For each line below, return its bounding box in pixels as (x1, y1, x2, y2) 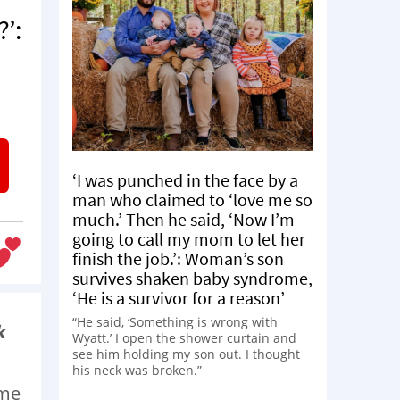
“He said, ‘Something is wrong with (72, 312, 278, 330)
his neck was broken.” (72, 361, 202, 379)
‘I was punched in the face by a (72, 168, 298, 191)
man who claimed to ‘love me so (72, 187, 312, 211)
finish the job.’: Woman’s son (72, 246, 284, 270)
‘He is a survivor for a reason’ (72, 286, 285, 309)
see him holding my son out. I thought (72, 345, 300, 362)
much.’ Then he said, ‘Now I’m (72, 207, 295, 230)
